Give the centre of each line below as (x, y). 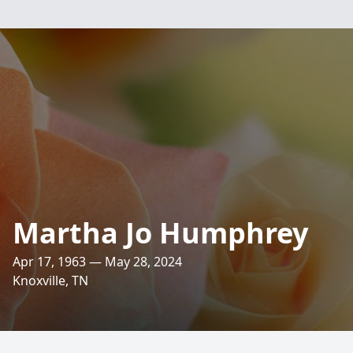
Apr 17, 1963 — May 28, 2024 (97, 262)
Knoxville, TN (50, 281)
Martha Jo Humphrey (160, 233)
